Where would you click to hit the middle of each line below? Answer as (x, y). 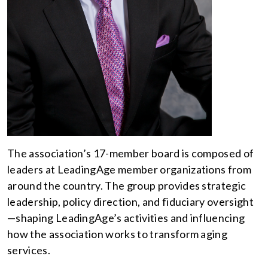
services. (29, 250)
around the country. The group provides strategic (127, 186)
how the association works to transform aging (118, 234)
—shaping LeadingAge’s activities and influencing (126, 218)
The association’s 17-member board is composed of (131, 153)
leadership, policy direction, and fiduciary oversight (130, 202)
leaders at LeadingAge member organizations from (130, 170)
